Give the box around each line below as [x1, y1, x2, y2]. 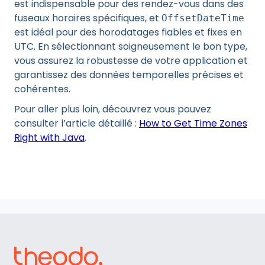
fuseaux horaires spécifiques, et [14, 11, 161, 25]
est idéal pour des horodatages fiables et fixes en [14, 25, 242, 39]
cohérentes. [14, 82, 70, 96]
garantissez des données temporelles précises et [14, 68, 244, 82]
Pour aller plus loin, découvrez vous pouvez [14, 102, 211, 116]
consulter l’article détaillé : [14, 117, 139, 130]
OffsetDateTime [161, 12, 244, 24]
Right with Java [14, 131, 85, 144]
